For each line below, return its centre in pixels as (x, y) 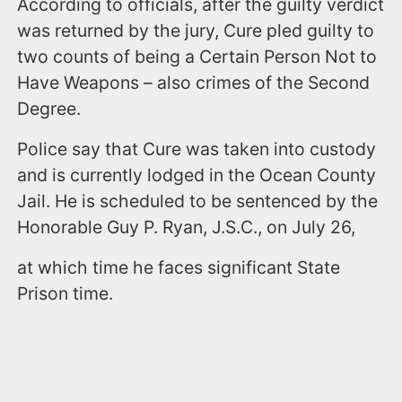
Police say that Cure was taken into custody (197, 149)
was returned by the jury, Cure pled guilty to (196, 30)
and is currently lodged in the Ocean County (197, 175)
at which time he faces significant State (179, 267)
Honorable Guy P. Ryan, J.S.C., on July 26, (187, 227)
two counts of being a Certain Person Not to (197, 56)
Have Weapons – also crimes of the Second (194, 82)
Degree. (49, 108)
